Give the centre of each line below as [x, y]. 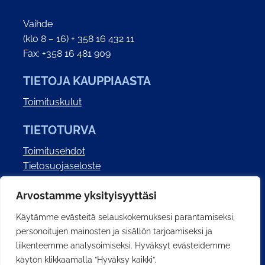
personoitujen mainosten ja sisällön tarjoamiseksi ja [114, 231]
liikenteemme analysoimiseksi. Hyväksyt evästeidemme [123, 245]
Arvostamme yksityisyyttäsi [86, 195]
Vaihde [38, 24]
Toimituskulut [52, 102]
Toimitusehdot [54, 151]
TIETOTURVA [59, 130]
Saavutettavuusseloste [73, 180]
